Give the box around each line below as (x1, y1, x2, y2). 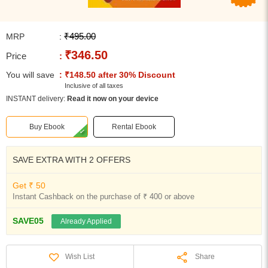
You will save (6, 70, 54, 80)
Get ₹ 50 (13, 181, 45, 190)
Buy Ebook (29, 123, 65, 131)
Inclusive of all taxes (63, 82, 123, 89)
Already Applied (60, 217, 112, 226)
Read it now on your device (67, 95, 159, 103)
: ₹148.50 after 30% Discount (57, 70, 175, 80)
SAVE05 (13, 216, 44, 226)
